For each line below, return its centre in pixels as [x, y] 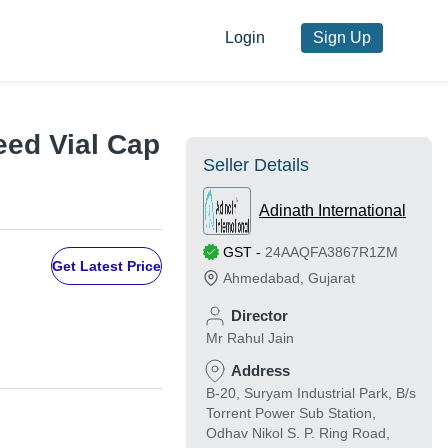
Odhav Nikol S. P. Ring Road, [298, 433]
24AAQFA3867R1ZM [331, 252]
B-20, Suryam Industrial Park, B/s [311, 393]
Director [259, 316]
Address [260, 371]
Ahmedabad [261, 278]
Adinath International [332, 211]
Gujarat [331, 278]
